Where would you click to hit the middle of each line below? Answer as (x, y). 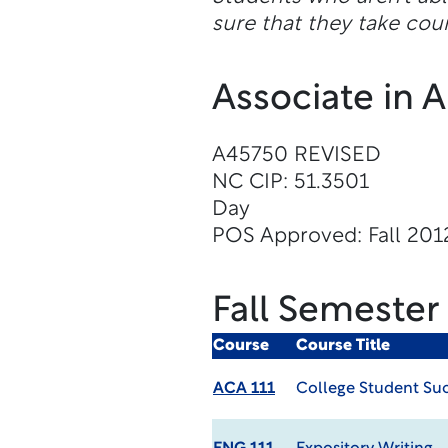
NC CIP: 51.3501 (290, 182)
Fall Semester (325, 312)
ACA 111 (243, 389)
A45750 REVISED (296, 155)
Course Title (342, 346)
